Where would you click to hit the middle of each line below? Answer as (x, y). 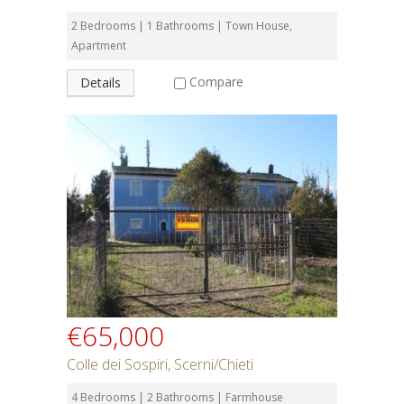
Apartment (99, 46)
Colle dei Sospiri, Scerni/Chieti (160, 364)
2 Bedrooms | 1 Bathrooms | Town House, (182, 26)
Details (101, 83)
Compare (216, 81)
